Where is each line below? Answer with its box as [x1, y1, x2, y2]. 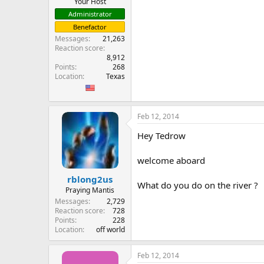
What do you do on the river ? [137, 179, 258, 191]
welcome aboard [137, 154, 205, 166]
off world [96, 224, 125, 235]
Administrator [68, 9, 112, 18]
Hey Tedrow [137, 130, 186, 141]
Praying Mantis [65, 184, 114, 195]
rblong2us [67, 173, 113, 185]
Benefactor [73, 22, 107, 31]
